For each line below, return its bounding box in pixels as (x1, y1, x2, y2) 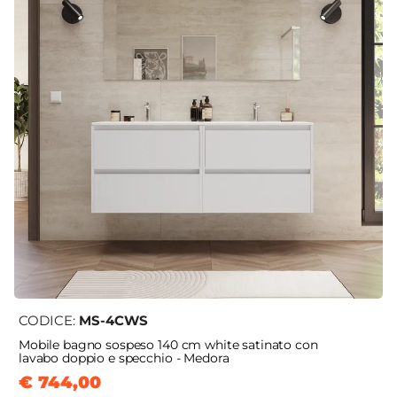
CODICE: (19, 312, 79, 330)
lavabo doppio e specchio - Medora (19, 350, 230, 367)
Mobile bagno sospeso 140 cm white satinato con (19, 337, 318, 354)
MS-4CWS (79, 312, 148, 330)
